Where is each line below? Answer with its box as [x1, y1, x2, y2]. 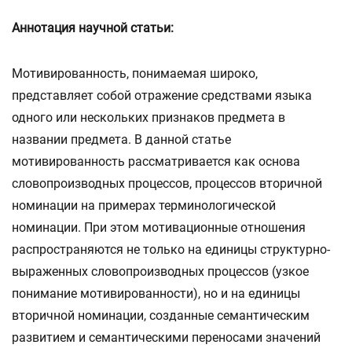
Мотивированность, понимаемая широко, [12, 66, 258, 81]
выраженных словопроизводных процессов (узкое [12, 264, 309, 279]
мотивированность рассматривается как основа [12, 154, 300, 169]
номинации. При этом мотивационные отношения [12, 220, 306, 235]
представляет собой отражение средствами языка [12, 88, 312, 103]
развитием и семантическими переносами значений [12, 330, 321, 345]
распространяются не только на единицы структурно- [12, 242, 330, 257]
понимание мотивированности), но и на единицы [12, 286, 300, 301]
